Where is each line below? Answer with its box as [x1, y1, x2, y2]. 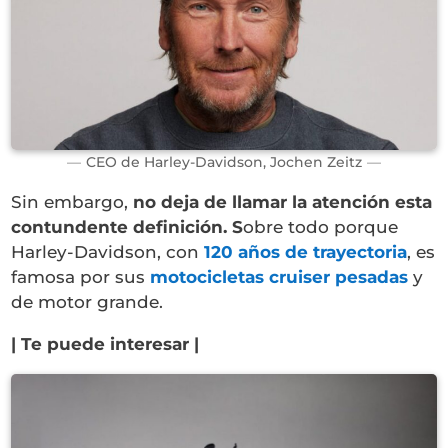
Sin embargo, [11, 191, 134, 212]
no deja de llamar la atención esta [133, 191, 433, 212]
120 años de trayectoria [204, 241, 408, 262]
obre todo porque [243, 216, 399, 237]
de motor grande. [11, 291, 164, 312]
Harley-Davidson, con [11, 241, 205, 262]
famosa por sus [11, 266, 151, 287]
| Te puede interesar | [11, 333, 200, 354]
